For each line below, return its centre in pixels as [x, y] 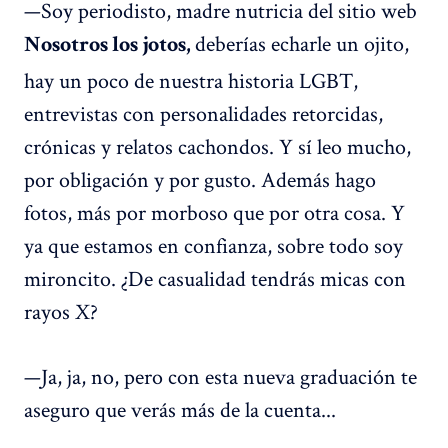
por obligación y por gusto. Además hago [200, 179]
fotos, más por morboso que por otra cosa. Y [214, 212]
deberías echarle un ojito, [302, 43]
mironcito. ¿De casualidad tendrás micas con [215, 278]
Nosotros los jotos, [109, 47]
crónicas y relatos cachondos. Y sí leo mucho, [217, 146]
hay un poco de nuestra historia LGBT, [191, 80]
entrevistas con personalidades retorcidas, [203, 113]
